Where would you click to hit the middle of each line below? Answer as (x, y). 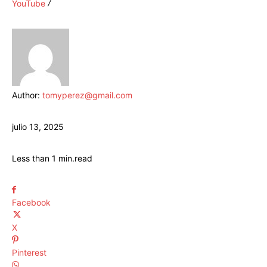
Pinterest (29, 253)
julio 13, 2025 (38, 127)
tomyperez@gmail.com (87, 95)
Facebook (31, 203)
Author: (27, 95)
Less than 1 (34, 159)
